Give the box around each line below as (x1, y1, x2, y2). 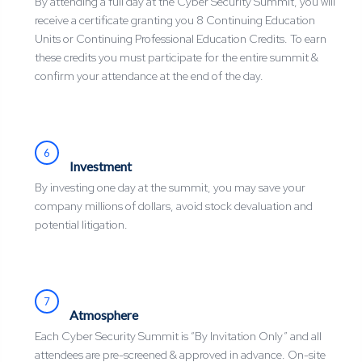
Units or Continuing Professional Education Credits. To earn (34, 32, 326, 47)
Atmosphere (69, 307, 138, 323)
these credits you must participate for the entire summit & (34, 50, 318, 65)
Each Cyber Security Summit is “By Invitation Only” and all (34, 329, 322, 344)
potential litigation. (34, 217, 128, 233)
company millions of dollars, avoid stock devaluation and (34, 199, 313, 214)
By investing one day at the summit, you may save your (34, 180, 305, 196)
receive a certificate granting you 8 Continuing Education (34, 13, 315, 28)
